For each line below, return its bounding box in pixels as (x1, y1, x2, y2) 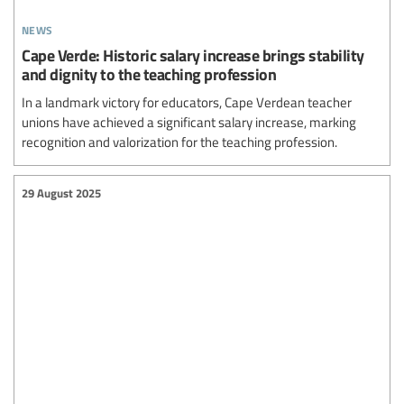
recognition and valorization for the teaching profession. (22, 132, 337, 151)
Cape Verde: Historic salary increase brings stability (22, 42, 364, 66)
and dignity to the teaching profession (22, 61, 276, 85)
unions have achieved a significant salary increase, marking (22, 112, 356, 131)
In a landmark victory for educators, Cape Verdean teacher (22, 92, 352, 111)
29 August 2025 (22, 185, 101, 202)
